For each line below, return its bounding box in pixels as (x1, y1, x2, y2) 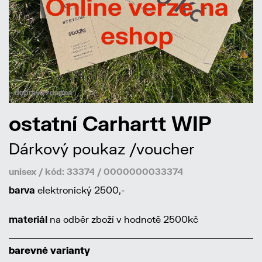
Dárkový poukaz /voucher (9, 139, 195, 158)
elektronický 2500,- (35, 184, 125, 196)
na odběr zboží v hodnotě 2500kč (47, 213, 198, 225)
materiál (9, 213, 47, 225)
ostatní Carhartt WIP (9, 111, 212, 136)
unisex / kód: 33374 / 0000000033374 (9, 166, 183, 177)
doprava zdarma (15, 88, 72, 98)
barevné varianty (9, 244, 90, 256)
